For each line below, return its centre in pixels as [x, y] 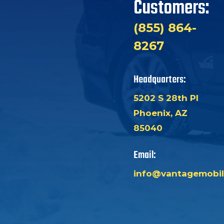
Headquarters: [159, 80]
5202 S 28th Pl [166, 98]
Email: [144, 155]
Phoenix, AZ [160, 113]
